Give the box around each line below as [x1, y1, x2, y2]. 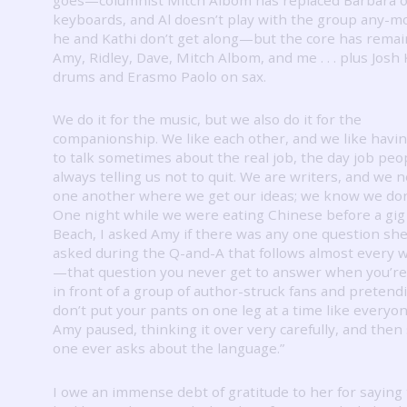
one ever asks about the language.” [53, 339, 284, 358]
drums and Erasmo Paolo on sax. [53, 66, 266, 85]
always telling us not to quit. [53, 167, 240, 186]
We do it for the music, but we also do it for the [53, 110, 362, 129]
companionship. [53, 129, 162, 148]
